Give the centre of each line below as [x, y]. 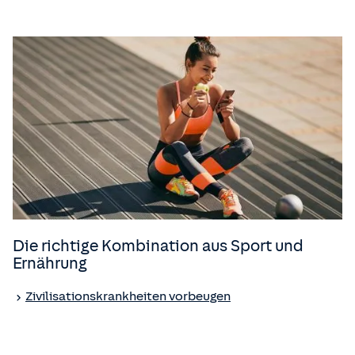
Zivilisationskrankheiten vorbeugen [128, 296]
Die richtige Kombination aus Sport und [158, 245]
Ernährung [50, 263]
